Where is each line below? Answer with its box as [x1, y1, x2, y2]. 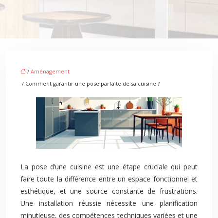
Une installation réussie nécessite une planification [20, 199, 198, 208]
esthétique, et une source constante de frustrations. [20, 186, 198, 196]
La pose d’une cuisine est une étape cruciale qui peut [20, 162, 198, 171]
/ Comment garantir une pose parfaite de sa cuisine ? [20, 80, 160, 87]
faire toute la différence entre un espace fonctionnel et [20, 174, 198, 183]
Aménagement [31, 68, 70, 75]
